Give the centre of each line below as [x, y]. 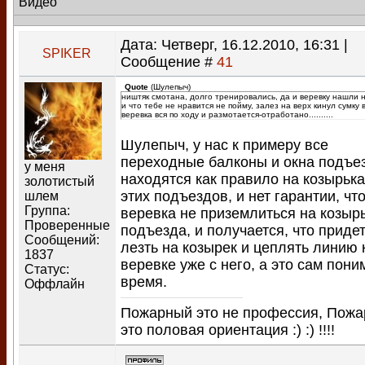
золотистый [59, 181]
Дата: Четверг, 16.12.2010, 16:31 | [234, 45]
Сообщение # [169, 62]
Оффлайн [55, 284]
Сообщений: [62, 240]
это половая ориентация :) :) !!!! [228, 330]
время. [144, 282]
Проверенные [67, 225]
